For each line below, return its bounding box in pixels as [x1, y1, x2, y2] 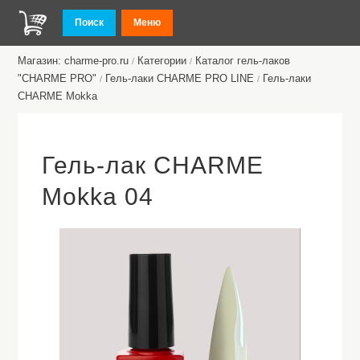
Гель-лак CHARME [42, 152, 264, 178]
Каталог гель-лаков [195, 55, 291, 67]
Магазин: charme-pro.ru [18, 55, 129, 67]
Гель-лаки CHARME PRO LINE [105, 72, 255, 84]
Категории [137, 55, 187, 67]
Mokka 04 [42, 183, 154, 210]
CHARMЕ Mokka [18, 90, 98, 102]
